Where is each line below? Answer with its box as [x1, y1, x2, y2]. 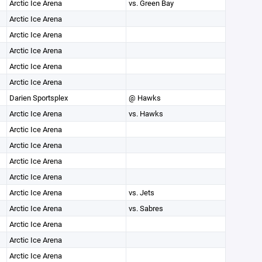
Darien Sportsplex [9, 92, 68, 103]
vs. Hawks [128, 108, 163, 119]
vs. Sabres [128, 203, 163, 213]
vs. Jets [128, 187, 154, 198]
